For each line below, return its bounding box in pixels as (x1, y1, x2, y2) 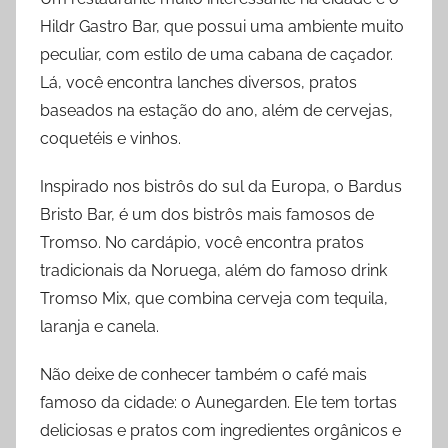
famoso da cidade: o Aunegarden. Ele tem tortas (40, 392, 397, 412)
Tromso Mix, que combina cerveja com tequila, (40, 288, 388, 308)
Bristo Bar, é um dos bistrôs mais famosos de (40, 204, 374, 224)
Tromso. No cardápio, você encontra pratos (40, 232, 364, 252)
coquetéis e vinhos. (40, 128, 181, 148)
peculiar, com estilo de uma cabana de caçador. (40, 44, 393, 64)
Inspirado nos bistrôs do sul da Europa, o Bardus (40, 176, 402, 196)
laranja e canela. (40, 316, 159, 336)
